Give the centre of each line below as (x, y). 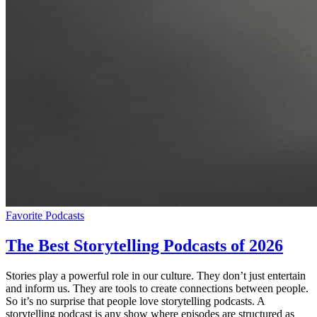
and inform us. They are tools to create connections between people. (157, 288)
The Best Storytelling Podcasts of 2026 (144, 245)
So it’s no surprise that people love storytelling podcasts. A (135, 301)
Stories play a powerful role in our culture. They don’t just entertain (156, 275)
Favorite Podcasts (45, 215)
